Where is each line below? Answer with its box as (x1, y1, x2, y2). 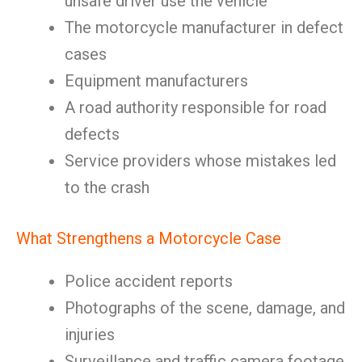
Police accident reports (65, 271, 233, 291)
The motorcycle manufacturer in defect (65, 18, 343, 37)
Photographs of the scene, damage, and (65, 298, 345, 318)
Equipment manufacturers (65, 71, 248, 90)
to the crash (65, 178, 149, 197)
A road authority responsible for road (65, 98, 326, 117)
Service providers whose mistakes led (65, 151, 336, 170)
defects (65, 124, 120, 144)
